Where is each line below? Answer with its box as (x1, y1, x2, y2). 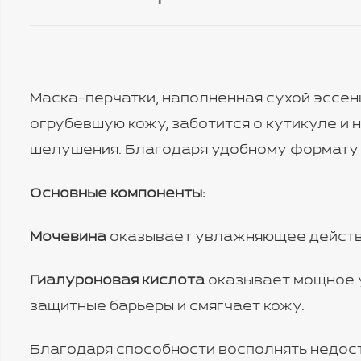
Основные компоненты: (30, 188, 205, 201)
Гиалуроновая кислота (30, 275, 205, 288)
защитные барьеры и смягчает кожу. (30, 301, 305, 313)
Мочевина (30, 231, 106, 244)
